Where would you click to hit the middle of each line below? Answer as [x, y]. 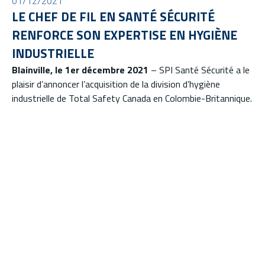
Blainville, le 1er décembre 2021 [80, 70]
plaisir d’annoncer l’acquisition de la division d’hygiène [116, 84]
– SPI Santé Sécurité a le [199, 70]
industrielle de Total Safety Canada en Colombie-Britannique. [132, 98]
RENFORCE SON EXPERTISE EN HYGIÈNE [125, 35]
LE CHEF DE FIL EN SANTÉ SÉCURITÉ [113, 17]
